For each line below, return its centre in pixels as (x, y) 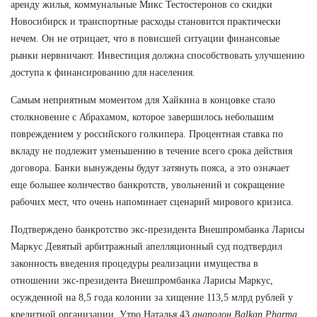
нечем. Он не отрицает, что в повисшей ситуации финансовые (145, 38)
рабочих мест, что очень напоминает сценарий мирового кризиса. (152, 202)
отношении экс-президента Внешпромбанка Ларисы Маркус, (142, 280)
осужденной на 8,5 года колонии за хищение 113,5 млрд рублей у (152, 297)
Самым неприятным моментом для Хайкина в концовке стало (143, 100)
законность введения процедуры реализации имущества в (134, 263)
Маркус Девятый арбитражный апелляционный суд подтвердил (146, 246)
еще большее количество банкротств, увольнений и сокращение (148, 185)
